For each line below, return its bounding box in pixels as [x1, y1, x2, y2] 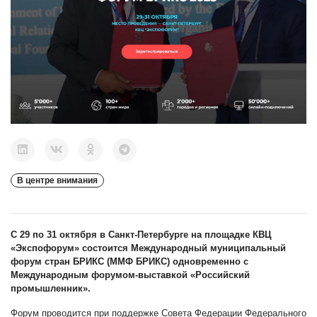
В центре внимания [17, 175, 98, 185]
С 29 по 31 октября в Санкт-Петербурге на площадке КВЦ [11, 229, 272, 240]
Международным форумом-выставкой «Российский [11, 269, 250, 280]
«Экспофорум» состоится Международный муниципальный [11, 242, 286, 253]
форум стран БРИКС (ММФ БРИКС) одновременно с [11, 255, 248, 267]
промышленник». [11, 282, 91, 294]
